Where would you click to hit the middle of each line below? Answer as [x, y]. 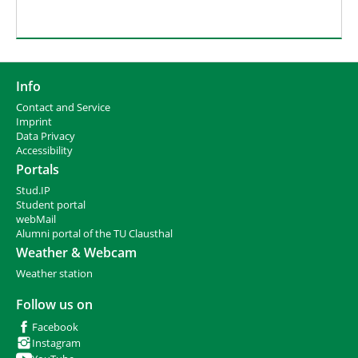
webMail [36, 219]
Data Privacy [46, 136]
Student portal [51, 205]
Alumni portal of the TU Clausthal [94, 233]
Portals [38, 169]
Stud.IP [33, 190]
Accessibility [44, 150]
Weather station [54, 273]
